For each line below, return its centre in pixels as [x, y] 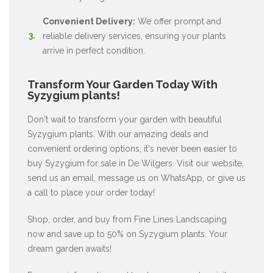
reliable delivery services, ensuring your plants [134, 36]
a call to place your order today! [91, 192]
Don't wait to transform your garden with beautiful [125, 119]
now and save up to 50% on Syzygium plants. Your [127, 234]
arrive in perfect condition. [94, 50]
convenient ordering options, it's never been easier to [132, 148]
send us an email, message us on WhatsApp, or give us [136, 178]
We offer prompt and [178, 21]
